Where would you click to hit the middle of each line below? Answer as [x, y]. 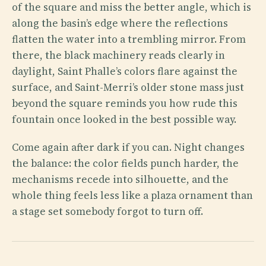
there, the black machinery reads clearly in [118, 55]
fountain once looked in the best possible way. [124, 119]
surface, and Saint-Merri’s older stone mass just [128, 87]
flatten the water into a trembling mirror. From [129, 39]
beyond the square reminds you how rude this [125, 103]
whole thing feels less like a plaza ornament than [132, 195]
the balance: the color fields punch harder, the [125, 163]
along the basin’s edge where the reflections [120, 23]
